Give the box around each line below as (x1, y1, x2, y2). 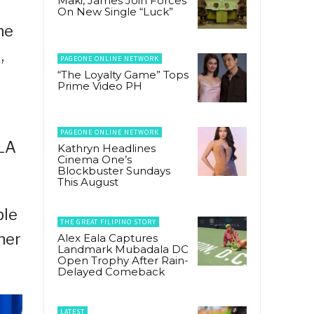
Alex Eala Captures (57, 231, 158, 245)
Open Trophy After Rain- (57, 253, 189, 267)
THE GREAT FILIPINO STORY (60, 217, 156, 226)
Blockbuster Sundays (57, 163, 170, 177)
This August (57, 175, 118, 189)
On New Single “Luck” (57, 5, 173, 19)
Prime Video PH (57, 78, 142, 93)
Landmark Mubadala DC (57, 242, 189, 256)
